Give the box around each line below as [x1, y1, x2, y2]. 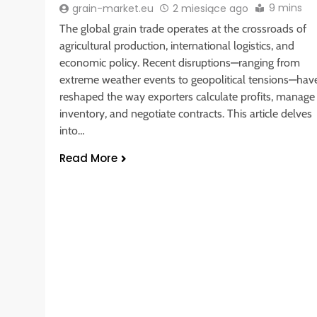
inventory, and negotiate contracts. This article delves [59, 106, 312, 120]
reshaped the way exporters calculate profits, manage [59, 89, 315, 103]
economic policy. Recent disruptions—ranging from [59, 55, 300, 69]
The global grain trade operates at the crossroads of [59, 21, 306, 35]
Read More [59, 150, 117, 166]
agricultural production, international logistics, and [59, 38, 294, 52]
